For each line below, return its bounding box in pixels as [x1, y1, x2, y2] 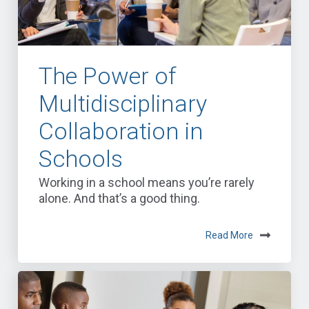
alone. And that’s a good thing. [39, 191, 200, 206]
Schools [39, 145, 123, 173]
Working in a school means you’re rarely [39, 175, 255, 190]
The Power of [39, 62, 176, 90]
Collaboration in [39, 117, 203, 146]
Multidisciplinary [39, 90, 207, 118]
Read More [206, 230, 253, 241]
